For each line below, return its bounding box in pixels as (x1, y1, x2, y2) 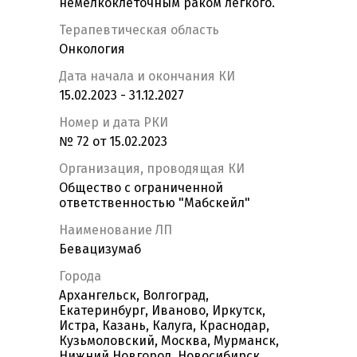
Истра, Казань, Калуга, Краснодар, (59, 318, 269, 334)
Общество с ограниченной (59, 180, 223, 196)
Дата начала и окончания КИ (59, 69, 235, 84)
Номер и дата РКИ (59, 115, 168, 131)
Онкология (59, 41, 125, 57)
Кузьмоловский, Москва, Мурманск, (59, 333, 279, 349)
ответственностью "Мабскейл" (59, 195, 250, 211)
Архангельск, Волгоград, (59, 288, 209, 304)
